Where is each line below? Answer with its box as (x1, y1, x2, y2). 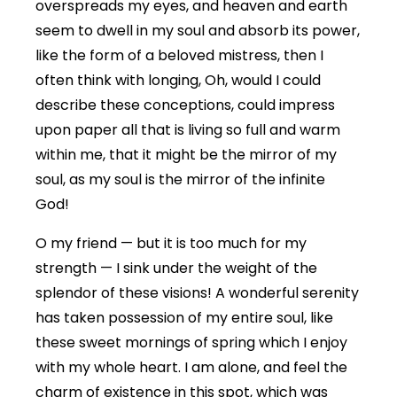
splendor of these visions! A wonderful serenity (35, 283, 359, 304)
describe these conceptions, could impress (35, 95, 335, 116)
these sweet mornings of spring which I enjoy (35, 332, 347, 354)
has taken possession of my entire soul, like (35, 307, 333, 329)
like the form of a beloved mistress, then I (35, 45, 323, 66)
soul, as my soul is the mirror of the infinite (35, 169, 325, 191)
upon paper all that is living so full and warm (35, 120, 340, 141)
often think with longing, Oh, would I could (35, 70, 321, 91)
